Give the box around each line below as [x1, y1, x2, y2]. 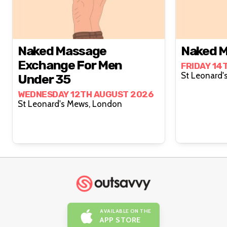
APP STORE [100, 215, 141, 224]
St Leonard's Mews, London [92, 99, 122, 109]
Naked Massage [18, 44, 107, 59]
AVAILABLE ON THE [100, 207, 152, 214]
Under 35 [18, 72, 70, 87]
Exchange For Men [18, 58, 123, 73]
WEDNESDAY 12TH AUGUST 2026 [18, 89, 153, 100]
